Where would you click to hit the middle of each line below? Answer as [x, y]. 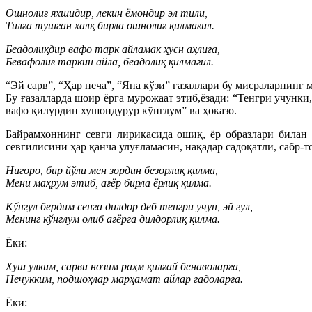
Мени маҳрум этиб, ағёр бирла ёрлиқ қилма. [109, 183]
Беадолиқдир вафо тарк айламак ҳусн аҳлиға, [113, 49]
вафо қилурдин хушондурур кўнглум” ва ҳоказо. [121, 110]
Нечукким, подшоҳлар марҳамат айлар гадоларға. [124, 279]
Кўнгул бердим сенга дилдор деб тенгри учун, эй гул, [129, 206]
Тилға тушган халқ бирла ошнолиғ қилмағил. [110, 25]
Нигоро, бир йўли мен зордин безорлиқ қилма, [112, 170]
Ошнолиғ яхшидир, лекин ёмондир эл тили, [107, 13]
